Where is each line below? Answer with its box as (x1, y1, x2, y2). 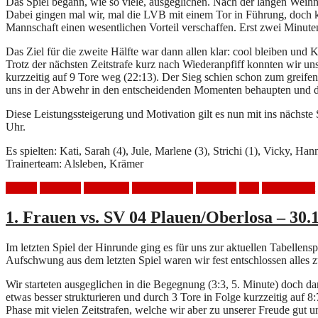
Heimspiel (84, 181, 129, 194)
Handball (40, 181, 81, 194)
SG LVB (196, 181, 236, 194)
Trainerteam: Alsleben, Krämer (6, 157, 143, 170)
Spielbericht (262, 181, 315, 194)
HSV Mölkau (132, 181, 193, 194)
